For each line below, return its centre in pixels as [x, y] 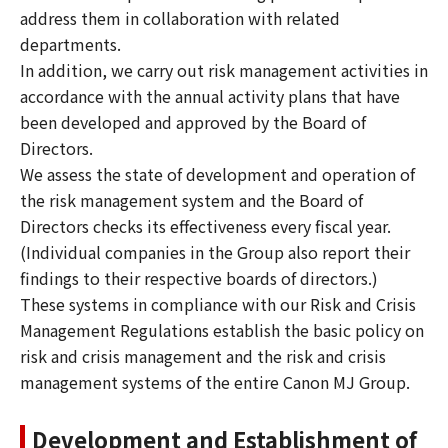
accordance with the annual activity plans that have [210, 95]
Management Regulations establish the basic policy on [222, 329]
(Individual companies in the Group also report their [215, 251]
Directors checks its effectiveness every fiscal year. [205, 225]
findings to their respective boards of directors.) [199, 277]
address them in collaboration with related [180, 17]
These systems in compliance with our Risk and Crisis [218, 303]
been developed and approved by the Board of [193, 121]
